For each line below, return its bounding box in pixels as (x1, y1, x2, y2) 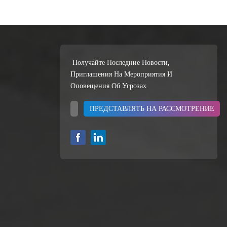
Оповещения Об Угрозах (70, 80, 148, 92)
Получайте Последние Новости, (70, 56, 169, 68)
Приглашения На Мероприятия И (70, 68, 172, 80)
